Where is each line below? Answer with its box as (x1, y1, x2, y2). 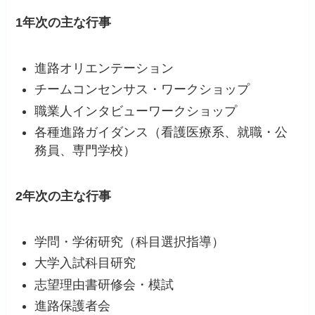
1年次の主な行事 (15, 15, 112, 30)
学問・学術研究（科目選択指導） (34, 234, 225, 249)
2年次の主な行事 (15, 188, 112, 203)
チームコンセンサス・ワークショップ (34, 82, 250, 97)
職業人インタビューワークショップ (34, 103, 238, 118)
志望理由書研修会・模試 (34, 277, 174, 292)
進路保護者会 (34, 299, 111, 314)
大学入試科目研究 (34, 256, 136, 271)
